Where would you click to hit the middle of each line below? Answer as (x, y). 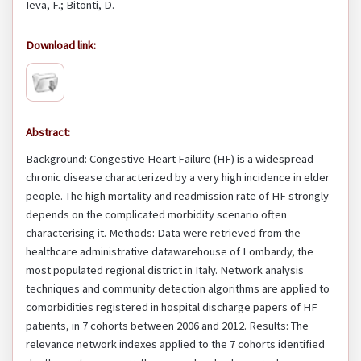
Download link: (61, 46)
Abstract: (48, 133)
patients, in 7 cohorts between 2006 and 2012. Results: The (167, 326)
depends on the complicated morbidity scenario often (156, 215)
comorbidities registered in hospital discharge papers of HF (172, 307)
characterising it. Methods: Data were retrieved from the (163, 233)
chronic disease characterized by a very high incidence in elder (178, 178)
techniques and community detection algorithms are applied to (178, 289)
